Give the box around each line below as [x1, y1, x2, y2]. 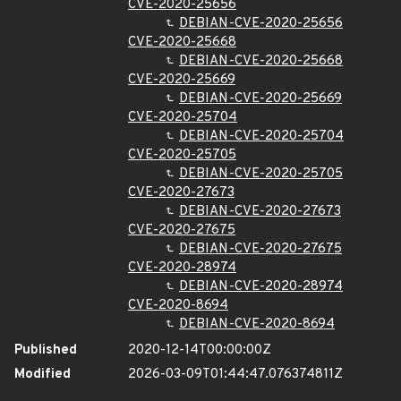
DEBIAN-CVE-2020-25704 [179, 128, 344, 145]
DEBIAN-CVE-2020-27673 [179, 203, 341, 220]
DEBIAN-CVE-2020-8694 [179, 316, 335, 333]
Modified [14, 366, 71, 383]
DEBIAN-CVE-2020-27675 [179, 241, 342, 258]
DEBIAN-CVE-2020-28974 [179, 278, 343, 295]
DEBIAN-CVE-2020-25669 [179, 90, 342, 107]
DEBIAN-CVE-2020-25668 [179, 53, 343, 70]
